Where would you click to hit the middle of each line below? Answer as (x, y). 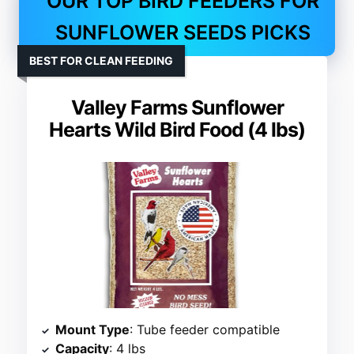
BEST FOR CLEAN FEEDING (102, 61)
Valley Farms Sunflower (177, 108)
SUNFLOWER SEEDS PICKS (183, 33)
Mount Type (93, 330)
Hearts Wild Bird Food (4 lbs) (177, 130)
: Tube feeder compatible (205, 330)
